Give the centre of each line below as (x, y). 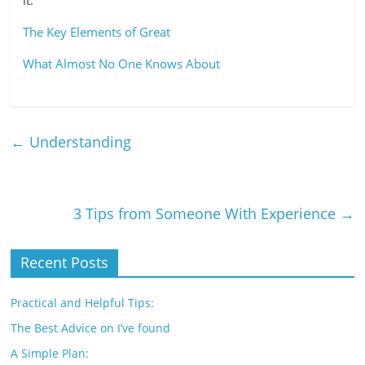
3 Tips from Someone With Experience (206, 213)
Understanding (79, 142)
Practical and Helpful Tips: (83, 303)
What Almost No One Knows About (122, 64)
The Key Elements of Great (97, 32)
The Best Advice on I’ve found (91, 328)
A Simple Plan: (50, 353)
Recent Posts (65, 262)
